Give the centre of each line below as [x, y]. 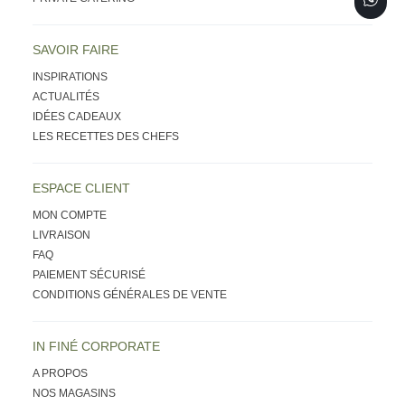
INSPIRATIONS [70, 76]
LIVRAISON [61, 235]
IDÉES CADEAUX [77, 116]
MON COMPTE [70, 215]
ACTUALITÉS [66, 96]
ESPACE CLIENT [81, 188]
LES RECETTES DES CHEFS [106, 136]
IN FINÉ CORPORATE [96, 346]
